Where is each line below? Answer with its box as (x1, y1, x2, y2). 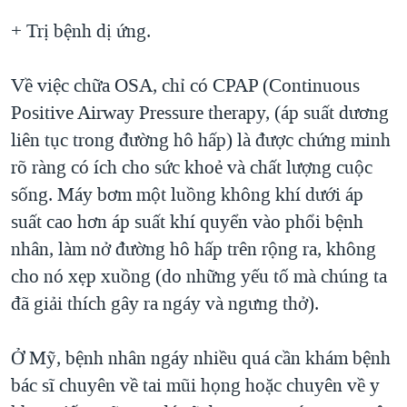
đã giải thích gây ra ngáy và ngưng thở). (11, 291, 319, 317)
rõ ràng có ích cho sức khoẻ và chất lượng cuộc (11, 154, 372, 181)
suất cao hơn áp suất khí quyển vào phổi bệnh (11, 209, 363, 235)
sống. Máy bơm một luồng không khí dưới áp (11, 182, 363, 208)
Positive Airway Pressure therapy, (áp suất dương (11, 100, 389, 126)
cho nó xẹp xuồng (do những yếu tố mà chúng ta (11, 263, 387, 290)
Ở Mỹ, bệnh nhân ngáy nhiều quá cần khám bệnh (11, 345, 391, 372)
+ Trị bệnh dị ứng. (11, 18, 151, 45)
